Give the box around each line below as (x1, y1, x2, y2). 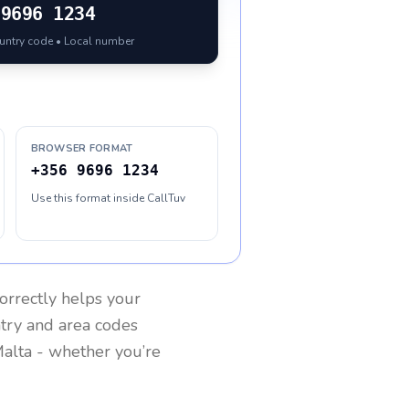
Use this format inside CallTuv (30, 191, 185, 205)
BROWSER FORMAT (30, 142, 133, 155)
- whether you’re (32, 341, 161, 362)
